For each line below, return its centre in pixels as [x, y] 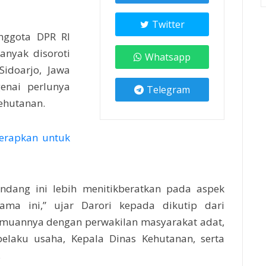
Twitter [168, 25]
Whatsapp [168, 57]
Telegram [168, 90]
